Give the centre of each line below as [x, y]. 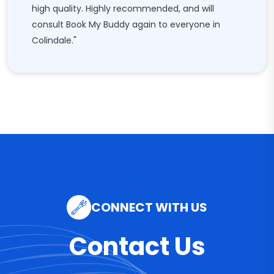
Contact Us [137, 246]
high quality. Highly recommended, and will [123, 9]
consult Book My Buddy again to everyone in [126, 24]
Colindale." [54, 40]
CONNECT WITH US [149, 207]
